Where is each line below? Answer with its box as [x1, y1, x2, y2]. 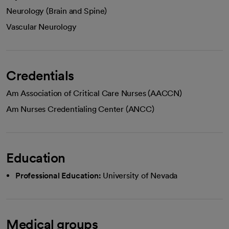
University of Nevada [103, 171, 178, 180]
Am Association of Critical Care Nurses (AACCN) [6, 88, 182, 98]
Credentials [6, 67, 74, 83]
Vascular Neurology [6, 22, 77, 32]
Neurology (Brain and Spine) [6, 6, 107, 16]
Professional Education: [15, 171, 101, 180]
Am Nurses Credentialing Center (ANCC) [6, 104, 154, 114]
